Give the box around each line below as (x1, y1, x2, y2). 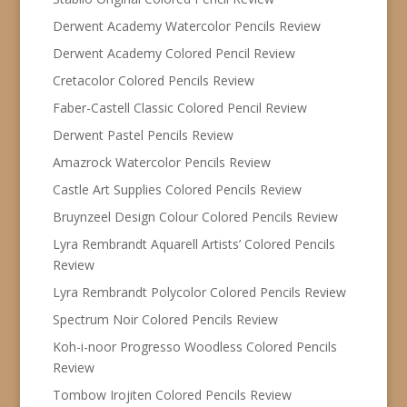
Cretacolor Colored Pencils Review (52, 71, 254, 89)
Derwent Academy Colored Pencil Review (52, 44, 295, 62)
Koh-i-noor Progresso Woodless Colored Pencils (52, 337, 337, 355)
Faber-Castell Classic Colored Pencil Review (52, 98, 307, 116)
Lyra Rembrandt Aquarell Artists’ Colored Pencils (52, 234, 335, 253)
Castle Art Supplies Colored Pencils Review (52, 180, 302, 198)
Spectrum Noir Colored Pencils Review (52, 310, 278, 328)
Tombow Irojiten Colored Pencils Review (52, 385, 292, 403)
